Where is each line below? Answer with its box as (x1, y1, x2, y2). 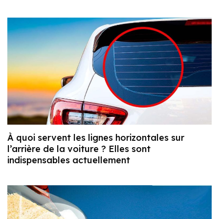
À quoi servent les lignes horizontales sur (7, 132, 184, 144)
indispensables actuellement (7, 154, 130, 166)
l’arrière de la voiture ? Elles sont (7, 143, 151, 155)
